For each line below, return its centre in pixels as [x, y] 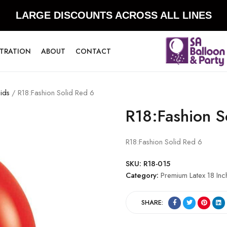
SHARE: [152, 202]
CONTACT [93, 51]
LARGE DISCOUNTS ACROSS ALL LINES [113, 15]
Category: [143, 175]
